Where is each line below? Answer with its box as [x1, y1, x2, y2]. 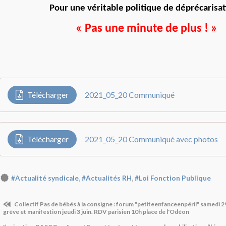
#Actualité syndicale [11, 174, 79, 182]
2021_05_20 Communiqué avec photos [85, 134, 218, 144]
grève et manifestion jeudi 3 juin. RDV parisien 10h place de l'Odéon [3, 207, 189, 215]
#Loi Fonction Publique [135, 174, 211, 182]
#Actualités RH [82, 174, 132, 182]
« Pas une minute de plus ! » [75, 22, 217, 35]
